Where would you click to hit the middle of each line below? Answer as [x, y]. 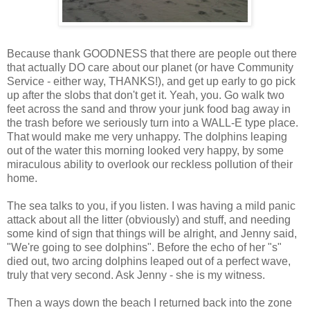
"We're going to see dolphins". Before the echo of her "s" [144, 248]
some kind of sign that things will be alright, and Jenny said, [152, 234]
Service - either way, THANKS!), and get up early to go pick [151, 82]
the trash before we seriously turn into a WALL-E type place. [153, 123]
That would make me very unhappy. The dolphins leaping [147, 137]
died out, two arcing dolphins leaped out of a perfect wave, [149, 262]
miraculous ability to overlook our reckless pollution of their [150, 165]
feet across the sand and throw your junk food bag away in [149, 109]
